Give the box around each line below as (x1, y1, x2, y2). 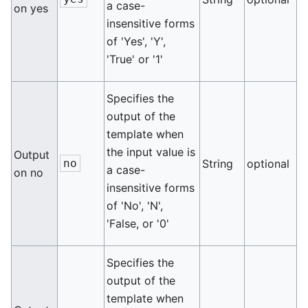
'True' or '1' (107, 52, 164, 66)
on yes (14, 1, 49, 15)
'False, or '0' (107, 217, 170, 230)
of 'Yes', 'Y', (107, 34, 166, 48)
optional (247, 157, 290, 170)
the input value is (107, 145, 196, 159)
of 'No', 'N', (107, 199, 164, 212)
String (202, 157, 234, 170)
